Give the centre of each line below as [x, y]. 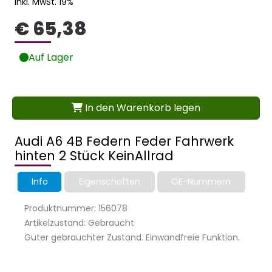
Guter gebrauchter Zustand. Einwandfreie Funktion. [132, 237]
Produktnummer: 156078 [76, 208]
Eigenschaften [109, 181]
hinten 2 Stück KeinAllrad [94, 155]
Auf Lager [51, 57]
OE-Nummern [201, 181]
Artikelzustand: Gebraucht [79, 223]
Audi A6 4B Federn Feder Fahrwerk [124, 141]
